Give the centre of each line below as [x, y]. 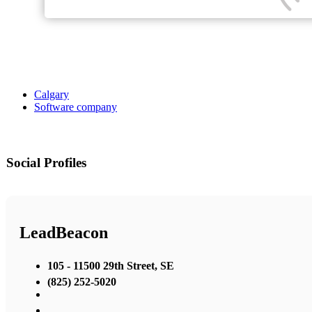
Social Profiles [46, 163]
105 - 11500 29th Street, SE [111, 265]
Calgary [52, 95]
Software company [76, 107]
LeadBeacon [64, 233]
